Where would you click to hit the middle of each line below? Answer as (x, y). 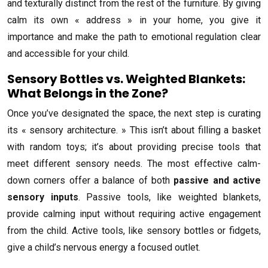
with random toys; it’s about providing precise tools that (134, 147)
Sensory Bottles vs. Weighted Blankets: (126, 79)
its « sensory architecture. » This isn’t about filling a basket (134, 130)
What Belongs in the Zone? (88, 94)
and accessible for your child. (68, 54)
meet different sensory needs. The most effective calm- (134, 164)
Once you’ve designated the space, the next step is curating (134, 114)
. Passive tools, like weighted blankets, (169, 197)
